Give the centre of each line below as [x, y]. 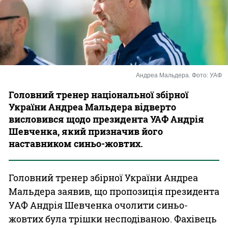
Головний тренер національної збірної [98, 95]
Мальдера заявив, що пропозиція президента [114, 191]
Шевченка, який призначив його [86, 131]
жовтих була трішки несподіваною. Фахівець [113, 219]
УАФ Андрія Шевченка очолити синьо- [98, 205]
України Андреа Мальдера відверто [92, 107]
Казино [114, 23]
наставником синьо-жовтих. [76, 144]
